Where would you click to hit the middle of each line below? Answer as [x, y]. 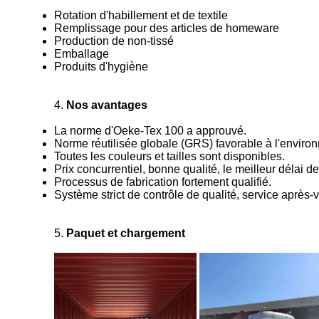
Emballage [82, 54]
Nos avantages [107, 105]
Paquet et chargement [126, 233]
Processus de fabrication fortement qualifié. [163, 182]
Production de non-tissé [114, 41]
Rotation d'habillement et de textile [141, 15]
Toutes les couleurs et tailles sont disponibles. [169, 156]
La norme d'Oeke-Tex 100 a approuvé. [150, 131]
